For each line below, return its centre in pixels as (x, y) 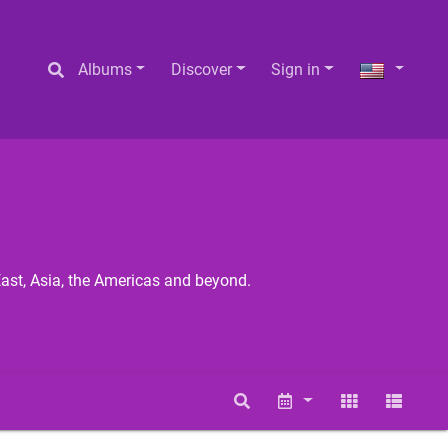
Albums (104, 69)
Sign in (296, 69)
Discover (201, 69)
